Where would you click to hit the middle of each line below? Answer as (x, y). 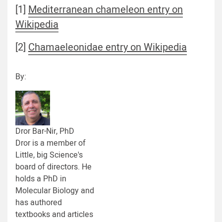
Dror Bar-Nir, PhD (45, 131)
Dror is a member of (51, 143)
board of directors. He (54, 167)
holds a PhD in (41, 179)
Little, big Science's (49, 155)
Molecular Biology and (55, 191)
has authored (39, 202)
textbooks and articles (54, 214)
